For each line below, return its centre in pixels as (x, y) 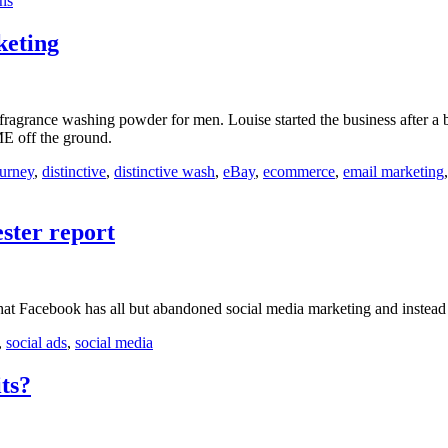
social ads (36, 342)
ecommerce (299, 171)
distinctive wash (164, 171)
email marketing (393, 171)
